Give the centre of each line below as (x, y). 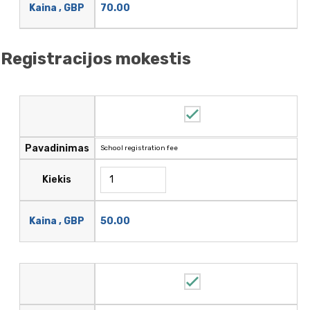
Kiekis (57, 180)
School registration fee (139, 148)
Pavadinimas (57, 148)
